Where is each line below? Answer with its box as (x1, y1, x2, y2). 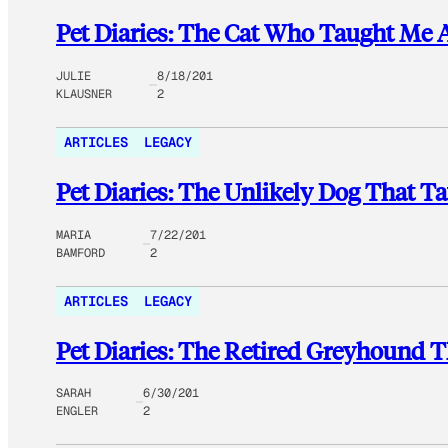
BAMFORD (56, 244, 105, 261)
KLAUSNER (56, 85, 112, 102)
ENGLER (56, 403, 98, 420)
